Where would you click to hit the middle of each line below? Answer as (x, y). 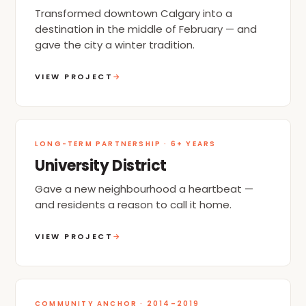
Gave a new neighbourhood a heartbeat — (144, 189)
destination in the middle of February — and (146, 29)
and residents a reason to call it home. (133, 204)
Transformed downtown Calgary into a (134, 13)
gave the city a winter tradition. (115, 44)
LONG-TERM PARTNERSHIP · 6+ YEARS (126, 143)
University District (101, 165)
